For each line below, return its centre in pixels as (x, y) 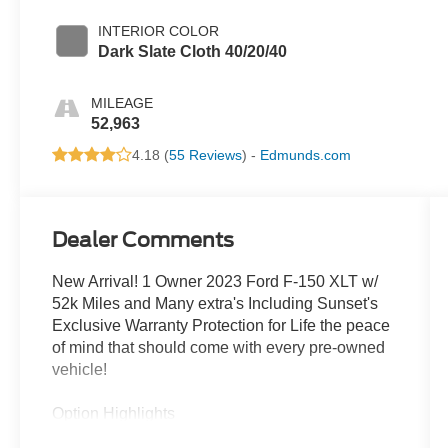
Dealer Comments (143, 240)
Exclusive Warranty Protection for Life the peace (221, 326)
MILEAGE (122, 103)
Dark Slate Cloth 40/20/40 (193, 52)
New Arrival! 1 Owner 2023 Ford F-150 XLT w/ (215, 282)
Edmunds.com (306, 155)
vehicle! (80, 370)
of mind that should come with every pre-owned (219, 348)
